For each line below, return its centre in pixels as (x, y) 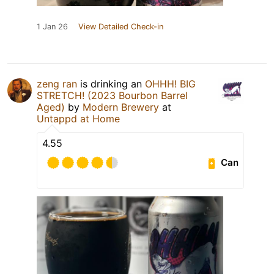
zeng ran (57, 83)
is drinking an (111, 83)
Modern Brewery (121, 107)
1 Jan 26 (52, 26)
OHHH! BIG (170, 83)
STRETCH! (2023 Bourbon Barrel (112, 95)
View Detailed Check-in (121, 26)
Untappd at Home (78, 118)
